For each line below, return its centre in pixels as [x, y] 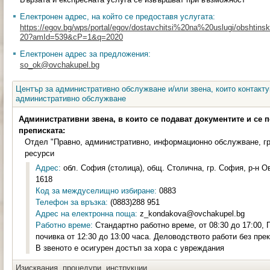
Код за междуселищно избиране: [96, 191]
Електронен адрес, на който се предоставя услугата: [118, 17]
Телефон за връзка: [72, 202]
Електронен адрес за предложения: [85, 54]
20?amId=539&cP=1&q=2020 [71, 37]
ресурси [39, 153]
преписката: [42, 130]
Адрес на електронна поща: [86, 214]
